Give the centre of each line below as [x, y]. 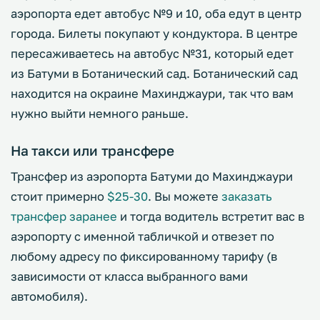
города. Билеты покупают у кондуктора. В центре [154, 34]
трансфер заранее [64, 216]
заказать [247, 196]
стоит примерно [59, 196]
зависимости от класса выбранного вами [129, 276]
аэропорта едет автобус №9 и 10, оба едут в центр [156, 14]
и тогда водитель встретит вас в [211, 216]
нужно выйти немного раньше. [100, 114]
